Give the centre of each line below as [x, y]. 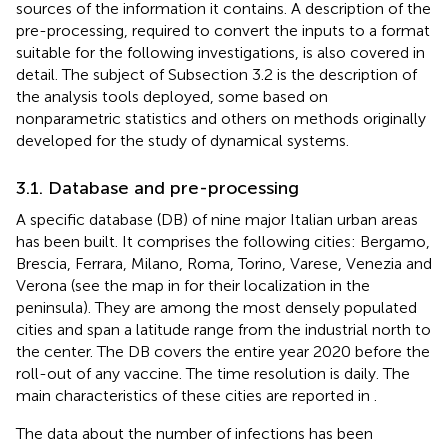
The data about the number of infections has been [194, 434]
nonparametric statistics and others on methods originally [221, 119]
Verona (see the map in [100, 286]
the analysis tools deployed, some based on [172, 97]
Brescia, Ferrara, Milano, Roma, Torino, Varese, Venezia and [224, 264]
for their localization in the [277, 286]
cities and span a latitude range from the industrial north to [223, 330]
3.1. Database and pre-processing [157, 188]
